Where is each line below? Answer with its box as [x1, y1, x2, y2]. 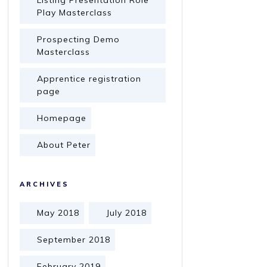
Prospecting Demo [37, 34, 120, 45]
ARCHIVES [20, 180, 69, 188]
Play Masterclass [37, 7, 112, 18]
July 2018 [106, 207, 147, 218]
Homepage [37, 113, 86, 123]
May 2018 [37, 207, 79, 218]
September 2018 [37, 234, 110, 245]
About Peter [37, 139, 91, 150]
